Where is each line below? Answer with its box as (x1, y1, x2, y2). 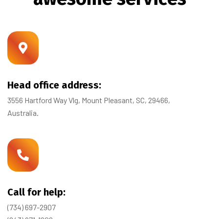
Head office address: (7, 79, 101, 91)
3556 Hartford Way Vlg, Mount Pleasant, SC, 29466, (7, 95, 170, 105)
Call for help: (7, 186, 66, 198)
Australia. (7, 108, 39, 117)
